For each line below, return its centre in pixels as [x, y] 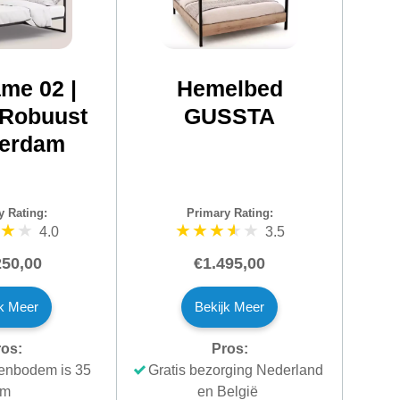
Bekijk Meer [229, 306]
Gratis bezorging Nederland [235, 370]
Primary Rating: [229, 213]
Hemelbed [229, 88]
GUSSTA [229, 116]
